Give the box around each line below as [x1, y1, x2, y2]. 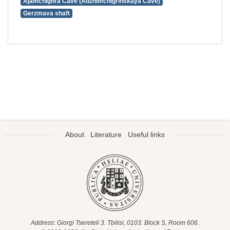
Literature [90, 130, 122, 139]
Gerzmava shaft [23, 10, 70, 17]
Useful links [128, 130, 165, 139]
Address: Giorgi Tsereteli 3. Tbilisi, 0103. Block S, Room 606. [31, 220, 199, 226]
